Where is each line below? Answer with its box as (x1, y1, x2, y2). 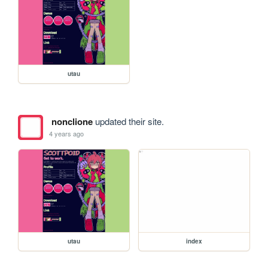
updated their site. (92, 114, 164, 127)
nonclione (51, 114, 93, 128)
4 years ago (49, 129, 84, 139)
